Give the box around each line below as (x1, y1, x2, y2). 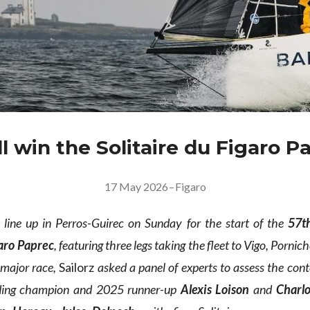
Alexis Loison (180, 282, 250, 298)
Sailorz (59, 259, 95, 275)
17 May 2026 (104, 180, 168, 194)
